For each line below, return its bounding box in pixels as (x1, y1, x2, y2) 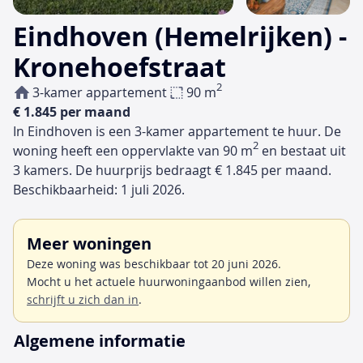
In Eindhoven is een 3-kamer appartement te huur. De (13, 122, 341, 141)
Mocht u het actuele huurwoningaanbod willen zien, (27, 274, 310, 290)
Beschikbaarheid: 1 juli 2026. (13, 181, 185, 199)
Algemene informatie (14, 330, 186, 352)
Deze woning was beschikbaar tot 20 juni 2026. (27, 256, 281, 272)
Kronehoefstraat (13, 49, 226, 86)
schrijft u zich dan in (27, 292, 139, 308)
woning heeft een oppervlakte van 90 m (13, 142, 253, 160)
